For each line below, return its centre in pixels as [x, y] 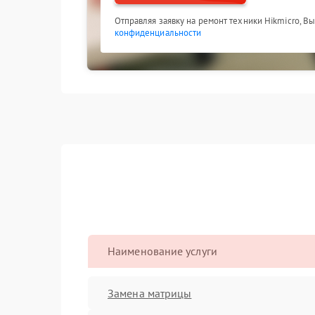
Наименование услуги [162, 251]
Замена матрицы [150, 293]
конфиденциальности [158, 33]
